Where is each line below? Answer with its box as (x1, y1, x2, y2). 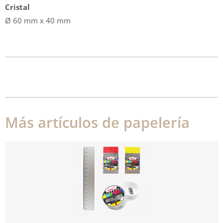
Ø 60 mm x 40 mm (5, 15, 71, 25)
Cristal (5, 1, 30, 12)
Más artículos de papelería (5, 112, 190, 132)
